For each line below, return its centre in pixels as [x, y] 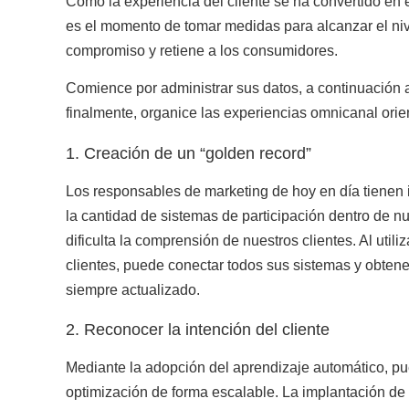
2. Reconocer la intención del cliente [198, 330]
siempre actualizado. [133, 289]
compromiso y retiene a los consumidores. [202, 51]
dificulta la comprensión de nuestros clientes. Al [221, 240]
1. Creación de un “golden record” [189, 153]
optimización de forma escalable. [174, 393]
